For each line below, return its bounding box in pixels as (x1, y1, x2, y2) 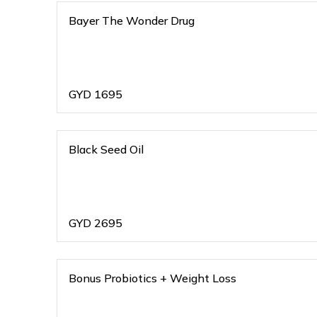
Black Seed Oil (69, 142, 144, 156)
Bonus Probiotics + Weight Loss (69, 271, 236, 285)
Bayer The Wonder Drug (102, 13, 195, 28)
